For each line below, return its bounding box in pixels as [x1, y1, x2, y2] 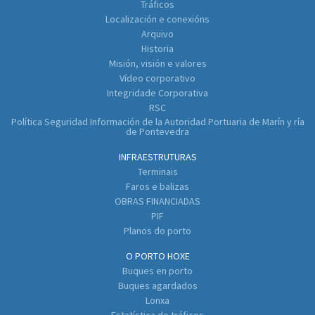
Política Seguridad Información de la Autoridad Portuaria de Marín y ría [11, 115, 304, 129]
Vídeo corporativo [120, 72, 195, 85]
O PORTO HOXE [125, 250, 190, 263]
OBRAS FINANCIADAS [115, 195, 200, 208]
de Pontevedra [126, 125, 189, 139]
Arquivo [141, 27, 174, 41]
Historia [141, 42, 174, 56]
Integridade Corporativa [107, 86, 208, 100]
